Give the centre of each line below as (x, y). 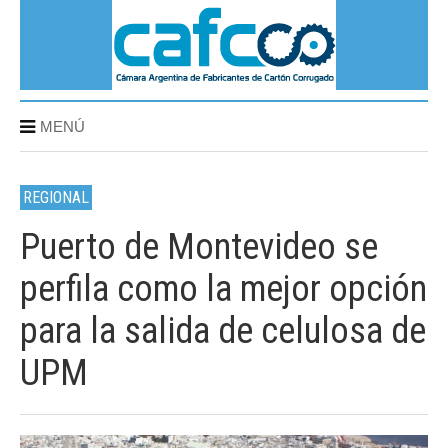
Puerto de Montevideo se (199, 247)
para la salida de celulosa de (223, 331)
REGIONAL (56, 197)
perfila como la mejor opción (223, 289)
